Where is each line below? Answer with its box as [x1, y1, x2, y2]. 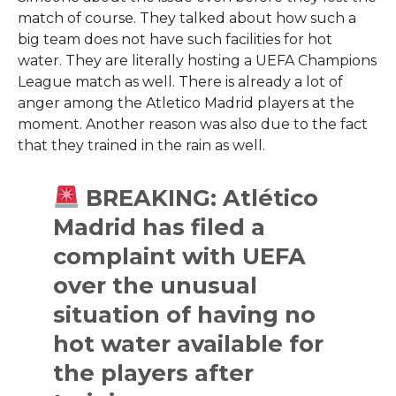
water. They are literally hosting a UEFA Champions [17, 51, 377, 69]
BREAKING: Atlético [79, 183, 318, 211]
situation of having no [53, 300, 316, 328]
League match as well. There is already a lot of [17, 72, 343, 90]
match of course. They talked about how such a [17, 9, 356, 27]
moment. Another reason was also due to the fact [17, 115, 368, 133]
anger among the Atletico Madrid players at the [17, 94, 354, 111]
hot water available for [53, 329, 324, 357]
